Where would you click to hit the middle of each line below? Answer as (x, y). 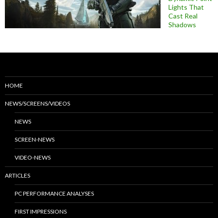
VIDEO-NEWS (33, 158)
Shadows (182, 25)
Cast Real (183, 16)
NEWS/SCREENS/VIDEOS (37, 104)
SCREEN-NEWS (35, 140)
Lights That (186, 7)
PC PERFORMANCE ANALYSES (54, 194)
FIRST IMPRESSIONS (41, 212)
